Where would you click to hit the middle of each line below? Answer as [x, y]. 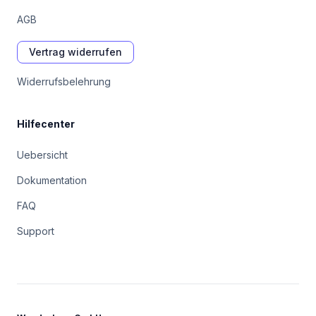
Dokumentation [52, 180]
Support [36, 231]
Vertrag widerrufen [75, 52]
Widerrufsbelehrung [64, 81]
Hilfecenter [46, 124]
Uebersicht [42, 155]
